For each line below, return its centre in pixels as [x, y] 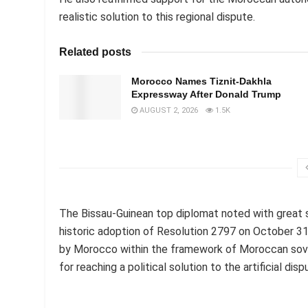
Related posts [95, 52]
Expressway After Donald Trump [206, 95]
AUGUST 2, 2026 [168, 111]
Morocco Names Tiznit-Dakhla [201, 81]
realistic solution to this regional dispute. [157, 17]
